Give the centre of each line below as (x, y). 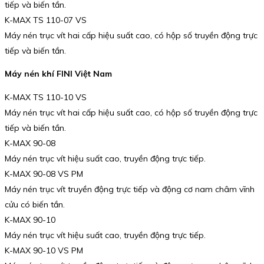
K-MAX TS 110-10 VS (46, 97)
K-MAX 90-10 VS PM (44, 250)
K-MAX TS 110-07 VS (46, 20)
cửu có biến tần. (35, 204)
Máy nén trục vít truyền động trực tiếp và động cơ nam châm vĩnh (130, 189)
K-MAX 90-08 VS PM (44, 174)
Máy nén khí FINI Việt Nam (58, 74)
